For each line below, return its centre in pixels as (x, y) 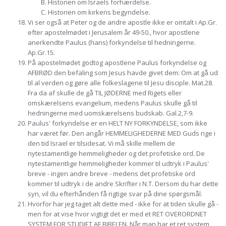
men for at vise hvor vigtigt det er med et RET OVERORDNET (117, 214)
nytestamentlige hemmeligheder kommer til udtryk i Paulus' (118, 163)
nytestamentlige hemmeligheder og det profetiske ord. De (116, 153)
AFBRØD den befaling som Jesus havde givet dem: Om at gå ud (123, 73)
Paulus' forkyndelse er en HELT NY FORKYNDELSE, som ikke (118, 123)
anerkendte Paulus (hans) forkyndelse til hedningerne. (112, 42)
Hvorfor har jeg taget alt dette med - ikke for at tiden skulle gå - (123, 204)
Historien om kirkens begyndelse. (99, 12)
